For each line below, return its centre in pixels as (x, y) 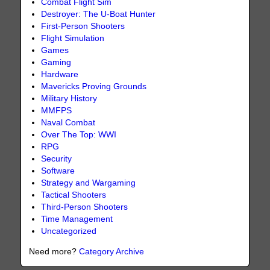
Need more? (54, 251)
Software (58, 171)
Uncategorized (69, 231)
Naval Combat (68, 123)
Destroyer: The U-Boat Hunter (99, 14)
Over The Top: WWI (79, 135)
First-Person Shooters (83, 27)
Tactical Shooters (74, 195)
